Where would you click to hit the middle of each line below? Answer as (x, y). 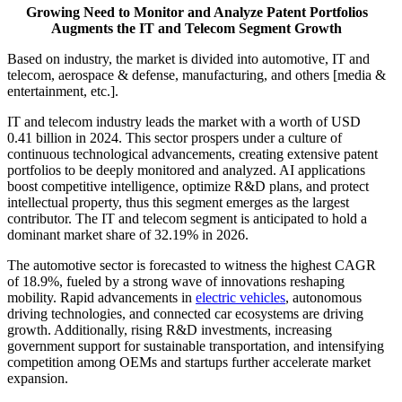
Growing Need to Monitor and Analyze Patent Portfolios (197, 12)
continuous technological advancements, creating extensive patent (192, 153)
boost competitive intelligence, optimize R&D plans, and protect (188, 186)
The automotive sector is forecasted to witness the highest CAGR (192, 265)
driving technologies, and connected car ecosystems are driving (185, 313)
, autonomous (323, 297)
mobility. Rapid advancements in (101, 297)
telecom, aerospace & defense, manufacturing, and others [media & (197, 74)
